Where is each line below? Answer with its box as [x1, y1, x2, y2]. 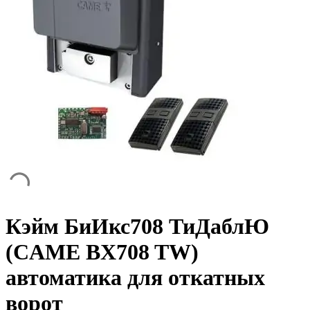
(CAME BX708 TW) [6, 239, 199, 265]
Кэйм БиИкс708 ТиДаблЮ [6, 214, 269, 239]
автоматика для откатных [6, 265, 265, 291]
